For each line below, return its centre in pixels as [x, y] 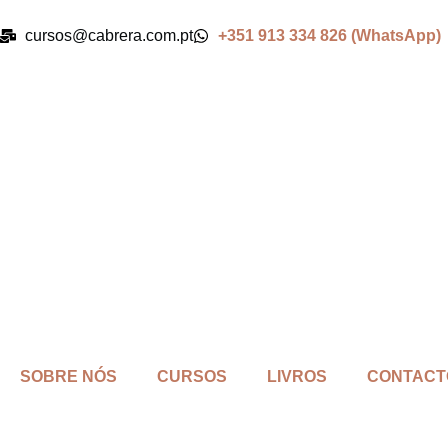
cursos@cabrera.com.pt [109, 35]
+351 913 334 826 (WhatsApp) [329, 35]
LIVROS [297, 376]
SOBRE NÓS [68, 376]
